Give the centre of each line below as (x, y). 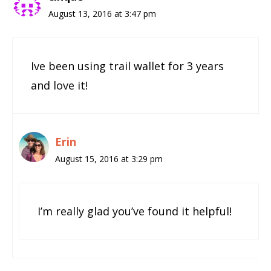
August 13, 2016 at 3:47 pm (102, 13)
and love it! (59, 85)
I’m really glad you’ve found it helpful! (135, 211)
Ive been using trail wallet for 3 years (127, 66)
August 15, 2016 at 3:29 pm (109, 158)
